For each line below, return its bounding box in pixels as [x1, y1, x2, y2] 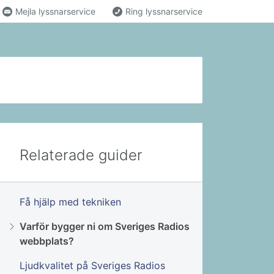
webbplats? [20, 235, 74, 248]
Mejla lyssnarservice [15, 6, 95, 17]
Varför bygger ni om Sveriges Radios [20, 220, 190, 233]
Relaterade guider [20, 146, 143, 165]
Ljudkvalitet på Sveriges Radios [20, 259, 165, 272]
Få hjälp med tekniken [20, 196, 121, 209]
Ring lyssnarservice [125, 6, 202, 17]
